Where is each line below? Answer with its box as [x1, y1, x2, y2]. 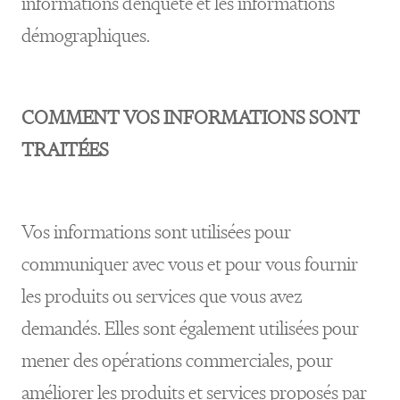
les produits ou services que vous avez [21, 284, 303, 308]
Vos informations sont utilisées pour [21, 220, 291, 244]
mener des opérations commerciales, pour [21, 348, 333, 372]
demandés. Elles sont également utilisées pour [21, 316, 359, 340]
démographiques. [21, 23, 150, 47]
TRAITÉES [21, 137, 109, 162]
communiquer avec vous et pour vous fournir [21, 252, 358, 276]
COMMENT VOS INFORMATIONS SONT [21, 105, 360, 129]
